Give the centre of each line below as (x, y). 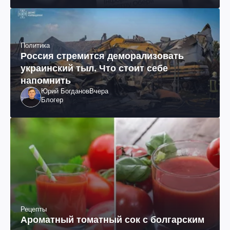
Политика (35, 45)
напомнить (46, 80)
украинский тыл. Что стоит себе (94, 68)
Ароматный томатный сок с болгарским (112, 219)
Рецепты (34, 209)
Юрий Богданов (65, 91)
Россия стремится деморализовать (102, 56)
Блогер (52, 100)
